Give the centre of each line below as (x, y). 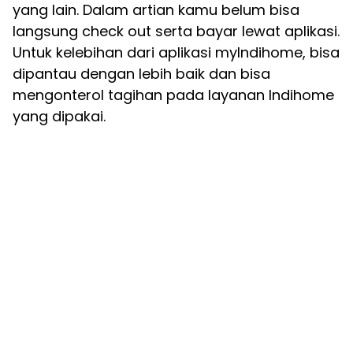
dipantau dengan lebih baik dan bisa (141, 74)
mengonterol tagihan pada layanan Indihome (173, 95)
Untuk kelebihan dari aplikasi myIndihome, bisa (176, 53)
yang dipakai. (59, 117)
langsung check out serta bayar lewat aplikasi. (176, 32)
